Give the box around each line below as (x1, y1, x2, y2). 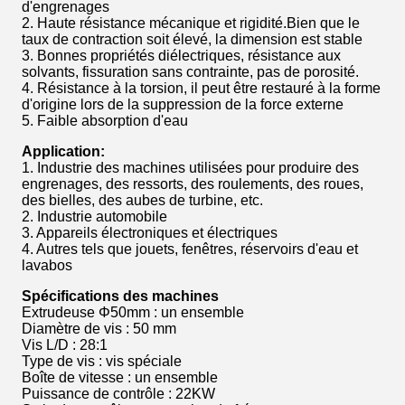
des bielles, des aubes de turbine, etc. (22, 193, 263, 208)
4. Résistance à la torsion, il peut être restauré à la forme (22, 80, 381, 96)
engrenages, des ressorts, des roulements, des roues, (22, 176, 363, 192)
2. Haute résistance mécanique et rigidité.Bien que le (22, 15, 360, 31)
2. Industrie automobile (22, 209, 167, 224)
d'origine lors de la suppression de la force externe (22, 97, 344, 112)
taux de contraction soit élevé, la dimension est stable (22, 32, 363, 47)
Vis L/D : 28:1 (22, 337, 108, 353)
